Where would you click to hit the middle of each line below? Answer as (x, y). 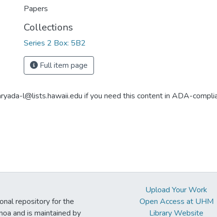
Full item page (63, 65)
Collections (48, 27)
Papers (36, 9)
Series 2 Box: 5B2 (55, 43)
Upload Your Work (177, 190)
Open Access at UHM (176, 201)
